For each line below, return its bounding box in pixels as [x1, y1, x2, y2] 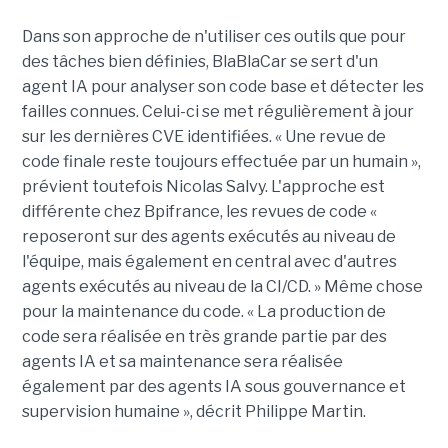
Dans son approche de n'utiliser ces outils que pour [21, 26, 406, 46]
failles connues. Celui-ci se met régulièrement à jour [21, 101, 414, 121]
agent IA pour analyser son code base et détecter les [21, 76, 424, 96]
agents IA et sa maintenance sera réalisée [21, 351, 343, 371]
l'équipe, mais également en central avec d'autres [21, 251, 397, 271]
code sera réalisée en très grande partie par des [21, 326, 387, 346]
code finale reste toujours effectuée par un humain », [21, 151, 421, 171]
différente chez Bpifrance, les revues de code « [21, 201, 377, 221]
